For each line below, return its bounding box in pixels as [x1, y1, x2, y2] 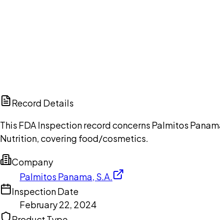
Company [12, 156, 53, 168]
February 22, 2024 [20, 199, 97, 211]
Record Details [12, 97, 74, 109]
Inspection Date [12, 186, 79, 197]
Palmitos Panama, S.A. [20, 171, 112, 183]
